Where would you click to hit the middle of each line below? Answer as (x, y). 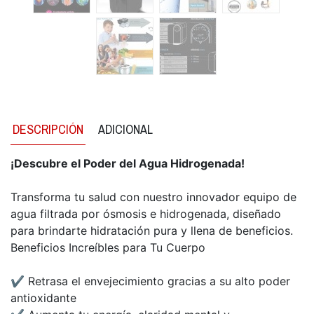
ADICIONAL (125, 129)
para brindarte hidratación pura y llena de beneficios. (152, 231)
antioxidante (43, 298)
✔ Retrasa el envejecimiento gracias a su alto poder (150, 281)
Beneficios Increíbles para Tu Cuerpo (108, 247)
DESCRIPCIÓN (48, 129)
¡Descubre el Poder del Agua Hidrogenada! (128, 163)
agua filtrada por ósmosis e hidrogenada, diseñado (146, 214)
